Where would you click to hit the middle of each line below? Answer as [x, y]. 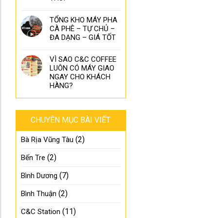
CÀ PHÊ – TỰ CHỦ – [82, 29]
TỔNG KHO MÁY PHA [84, 20]
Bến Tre [33, 158]
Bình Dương [39, 176]
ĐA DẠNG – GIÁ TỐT [83, 38]
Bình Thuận [39, 194]
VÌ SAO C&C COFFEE [83, 60]
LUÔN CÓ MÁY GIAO [82, 68]
